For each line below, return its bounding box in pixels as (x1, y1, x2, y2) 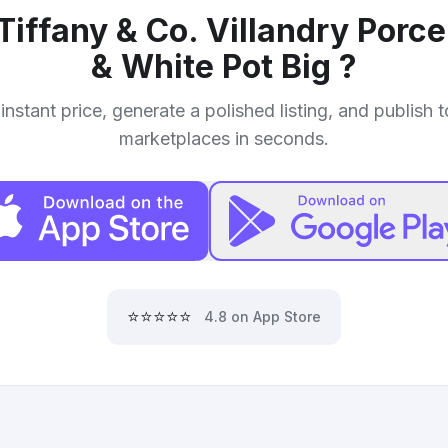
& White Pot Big (91, 47, 339, 86)
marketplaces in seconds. (119, 128, 329, 149)
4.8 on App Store (204, 308, 321, 325)
